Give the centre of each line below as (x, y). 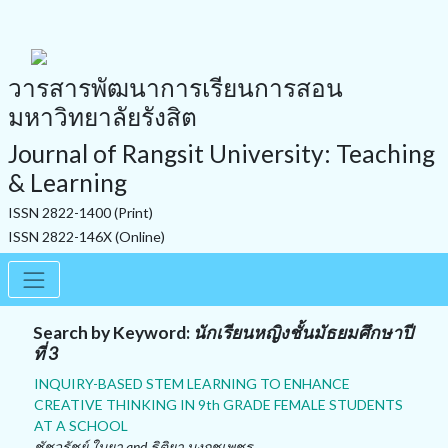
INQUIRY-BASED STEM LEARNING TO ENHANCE (192, 383)
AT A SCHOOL (81, 425)
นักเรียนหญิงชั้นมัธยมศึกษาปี (303, 332)
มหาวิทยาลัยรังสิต (102, 117)
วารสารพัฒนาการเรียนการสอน (175, 88)
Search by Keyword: (113, 332)
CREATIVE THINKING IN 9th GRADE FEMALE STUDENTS (218, 404)
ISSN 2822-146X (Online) (86, 237)
